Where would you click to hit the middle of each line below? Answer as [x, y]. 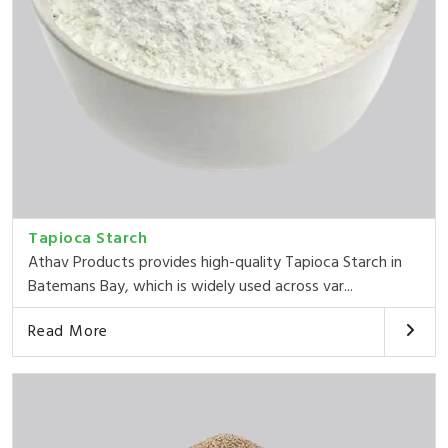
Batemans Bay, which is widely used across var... [190, 286]
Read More [68, 331]
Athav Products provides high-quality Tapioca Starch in [215, 262]
